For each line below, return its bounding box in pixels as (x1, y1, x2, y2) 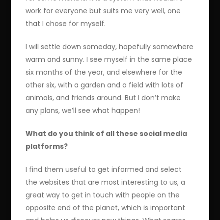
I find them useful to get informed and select (26, 164, 182, 174)
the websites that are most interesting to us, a (26, 177, 186, 187)
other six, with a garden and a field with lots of (26, 80, 184, 90)
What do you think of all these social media (26, 128, 188, 138)
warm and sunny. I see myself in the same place (26, 54, 192, 64)
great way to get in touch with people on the (26, 190, 180, 200)
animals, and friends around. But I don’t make (26, 92, 181, 103)
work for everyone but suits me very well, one (26, 5, 181, 16)
